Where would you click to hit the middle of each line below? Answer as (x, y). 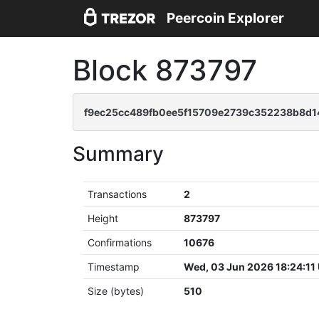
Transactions (117, 194)
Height (103, 218)
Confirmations (120, 242)
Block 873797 (165, 70)
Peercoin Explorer (225, 19)
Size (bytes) (116, 291)
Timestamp (114, 267)
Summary (118, 154)
